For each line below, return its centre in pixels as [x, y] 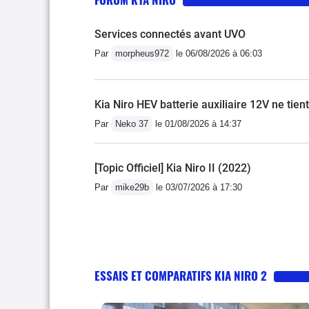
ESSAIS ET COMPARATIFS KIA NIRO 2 [181, 275]
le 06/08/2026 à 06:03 [218, 53]
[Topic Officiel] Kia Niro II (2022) [173, 168]
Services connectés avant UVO [170, 34]
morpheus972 [142, 53]
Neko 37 [132, 123]
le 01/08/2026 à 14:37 [197, 123]
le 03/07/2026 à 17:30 [198, 187]
